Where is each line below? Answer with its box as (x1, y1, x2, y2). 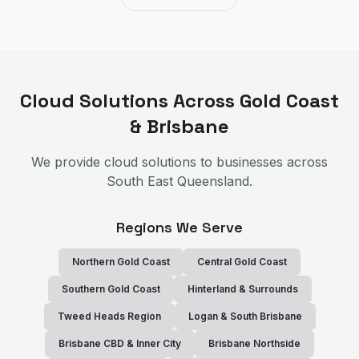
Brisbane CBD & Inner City (58, 337, 181, 349)
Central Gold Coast (197, 256, 287, 268)
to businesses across (196, 154, 328, 170)
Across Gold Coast (168, 88, 339, 113)
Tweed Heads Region (57, 310, 161, 322)
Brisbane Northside (208, 337, 301, 349)
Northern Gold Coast (72, 256, 170, 268)
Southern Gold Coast (61, 283, 160, 295)
